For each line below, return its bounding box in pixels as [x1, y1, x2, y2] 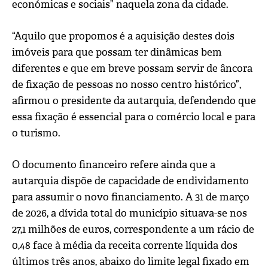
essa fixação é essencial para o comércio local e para [12, 110, 255, 123]
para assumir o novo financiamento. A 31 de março [12, 190, 249, 203]
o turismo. [12, 126, 60, 139]
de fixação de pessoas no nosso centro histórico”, [12, 78, 241, 91]
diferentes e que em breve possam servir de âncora [12, 62, 252, 75]
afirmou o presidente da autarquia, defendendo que [12, 94, 256, 107]
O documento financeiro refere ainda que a [12, 158, 215, 171]
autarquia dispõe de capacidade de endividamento [12, 174, 249, 187]
